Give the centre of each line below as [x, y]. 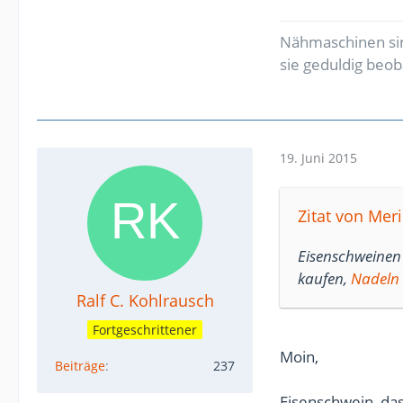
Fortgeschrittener [145, 329]
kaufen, [324, 278]
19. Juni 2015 [318, 158]
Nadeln [375, 278]
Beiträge [80, 365]
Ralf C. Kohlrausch [145, 300]
